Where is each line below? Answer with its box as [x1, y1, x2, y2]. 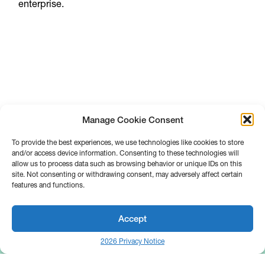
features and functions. [12, 180, 85, 189]
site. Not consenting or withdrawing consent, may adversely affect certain [12, 170, 243, 179]
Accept [118, 212, 147, 224]
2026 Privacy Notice [101, 237, 164, 245]
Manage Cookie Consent [82, 114, 183, 125]
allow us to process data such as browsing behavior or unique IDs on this [12, 159, 242, 168]
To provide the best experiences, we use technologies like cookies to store [12, 138, 244, 147]
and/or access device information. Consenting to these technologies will [12, 148, 239, 157]
